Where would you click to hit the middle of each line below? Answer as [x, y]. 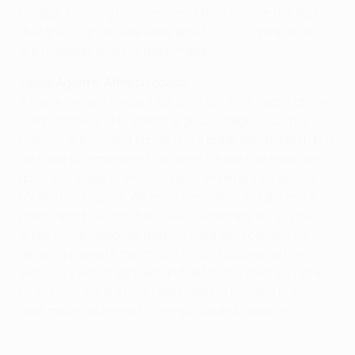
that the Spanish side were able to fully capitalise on [168, 31]
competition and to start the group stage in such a [163, 120]
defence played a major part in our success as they [164, 253]
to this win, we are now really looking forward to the [165, 291]
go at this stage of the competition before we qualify [168, 177]
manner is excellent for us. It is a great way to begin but [176, 139]
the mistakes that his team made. [115, 50]
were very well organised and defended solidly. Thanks [174, 272]
